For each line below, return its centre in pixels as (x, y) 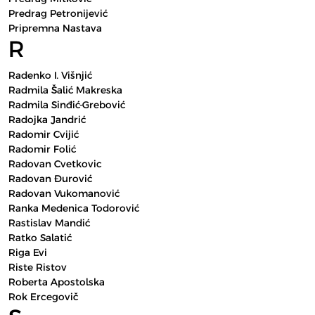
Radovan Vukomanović (64, 193)
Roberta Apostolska (57, 282)
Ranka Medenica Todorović (74, 208)
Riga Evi (28, 252)
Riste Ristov (38, 267)
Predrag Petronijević (58, 13)
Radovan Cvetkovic (55, 164)
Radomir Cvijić (44, 134)
